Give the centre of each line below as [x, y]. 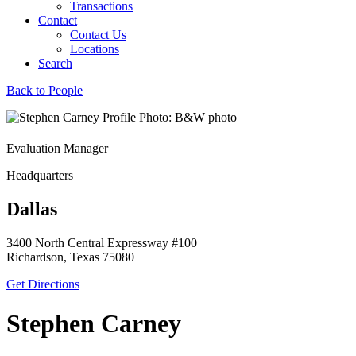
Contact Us [98, 35]
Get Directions [43, 284]
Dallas [32, 209]
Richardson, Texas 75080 [70, 257]
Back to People [44, 90]
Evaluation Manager [57, 149]
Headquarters [40, 176]
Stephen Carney [94, 323]
